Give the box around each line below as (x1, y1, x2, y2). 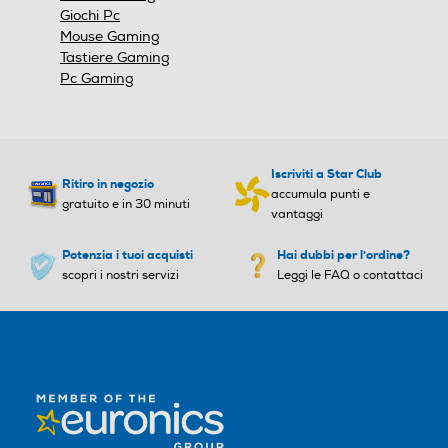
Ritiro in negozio (62, 176, 154, 193)
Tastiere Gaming (60, 49, 170, 67)
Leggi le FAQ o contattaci (277, 268, 423, 284)
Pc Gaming (60, 70, 134, 88)
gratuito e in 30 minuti (62, 197, 190, 213)
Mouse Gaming (60, 28, 160, 46)
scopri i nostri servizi (62, 268, 179, 284)
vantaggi (271, 207, 323, 223)
